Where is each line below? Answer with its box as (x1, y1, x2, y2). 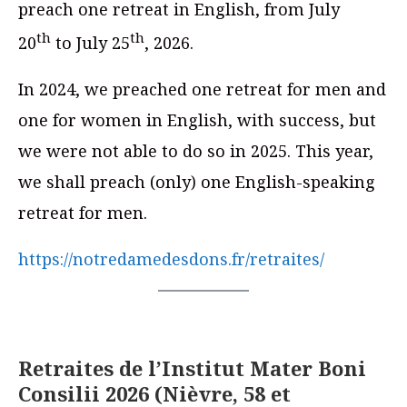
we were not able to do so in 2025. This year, (18, 140, 373, 163)
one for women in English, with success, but (18, 109, 376, 132)
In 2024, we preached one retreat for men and (18, 78, 386, 101)
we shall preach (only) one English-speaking (18, 171, 375, 194)
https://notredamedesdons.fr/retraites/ (18, 248, 324, 271)
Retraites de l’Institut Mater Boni (18, 354, 366, 382)
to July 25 (51, 32, 130, 55)
